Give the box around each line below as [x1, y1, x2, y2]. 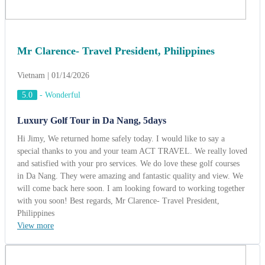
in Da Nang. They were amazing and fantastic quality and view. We [17, 26, 243, 35]
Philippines [17, 63, 54, 72]
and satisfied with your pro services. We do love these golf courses [17, 14, 240, 22]
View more [17, 76, 54, 85]
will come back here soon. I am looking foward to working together [17, 38, 245, 47]
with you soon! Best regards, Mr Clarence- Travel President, [17, 51, 219, 60]
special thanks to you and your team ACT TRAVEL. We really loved [17, 1, 247, 10]
